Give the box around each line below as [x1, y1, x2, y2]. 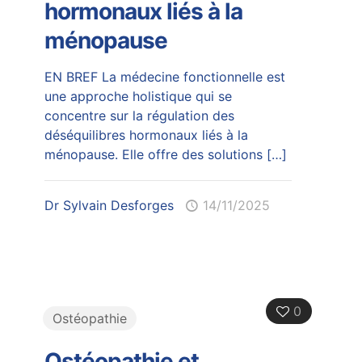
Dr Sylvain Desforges [44, 196, 174, 213]
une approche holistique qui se [44, 87, 232, 104]
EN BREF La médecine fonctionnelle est [44, 68, 285, 85]
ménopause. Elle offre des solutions [44, 145, 263, 162]
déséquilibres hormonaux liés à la [44, 126, 248, 143]
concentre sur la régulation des [44, 107, 234, 124]
